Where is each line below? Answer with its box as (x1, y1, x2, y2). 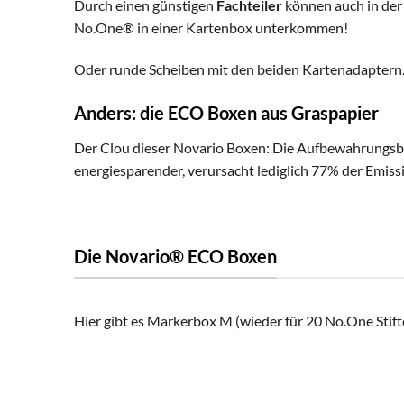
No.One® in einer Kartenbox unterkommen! (74, 18, 348, 36)
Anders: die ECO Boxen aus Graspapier (74, 102, 379, 124)
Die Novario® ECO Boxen (74, 244, 277, 267)
